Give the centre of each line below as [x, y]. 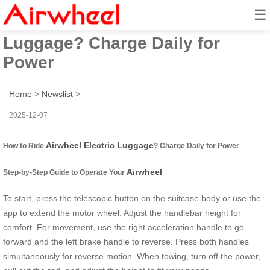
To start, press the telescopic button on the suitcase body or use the [132, 199]
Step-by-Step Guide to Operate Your [65, 172]
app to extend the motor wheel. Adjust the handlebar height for [122, 213]
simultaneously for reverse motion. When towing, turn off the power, [132, 256]
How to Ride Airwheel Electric [123, 24]
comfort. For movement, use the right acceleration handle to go [124, 228]
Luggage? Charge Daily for [111, 43]
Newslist [57, 94]
